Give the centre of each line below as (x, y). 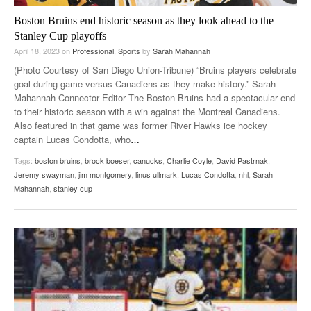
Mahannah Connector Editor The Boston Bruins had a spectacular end (154, 98)
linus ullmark (156, 175)
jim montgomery (105, 175)
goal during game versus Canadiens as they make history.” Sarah (145, 84)
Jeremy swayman (44, 175)
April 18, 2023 (38, 51)
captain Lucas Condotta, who (72, 140)
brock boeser (107, 161)
